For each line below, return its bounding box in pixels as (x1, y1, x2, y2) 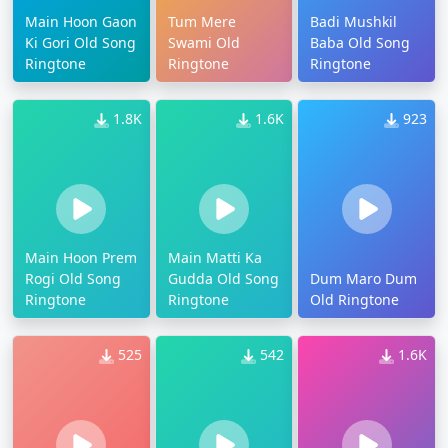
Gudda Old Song (167, 269, 279, 289)
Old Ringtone (310, 290, 400, 310)
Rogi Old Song (25, 269, 121, 289)
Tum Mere (167, 12, 236, 32)
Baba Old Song (310, 33, 411, 53)
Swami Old (167, 33, 240, 53)
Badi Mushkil (310, 12, 398, 32)
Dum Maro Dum (310, 269, 418, 289)
